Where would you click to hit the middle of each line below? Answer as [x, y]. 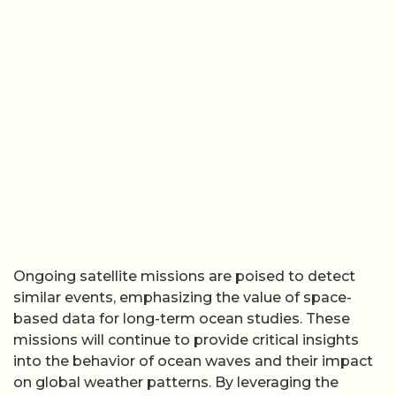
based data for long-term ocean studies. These [182, 318]
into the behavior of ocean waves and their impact [193, 361]
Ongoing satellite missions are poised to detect [184, 276]
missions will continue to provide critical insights [186, 339]
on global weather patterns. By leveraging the [176, 382]
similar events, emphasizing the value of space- [183, 297]
